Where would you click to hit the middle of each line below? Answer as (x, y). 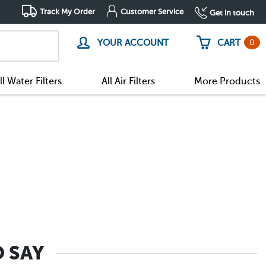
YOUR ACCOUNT (133, 43)
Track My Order (67, 12)
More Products (227, 81)
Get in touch (232, 13)
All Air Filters (128, 81)
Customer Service (152, 12)
